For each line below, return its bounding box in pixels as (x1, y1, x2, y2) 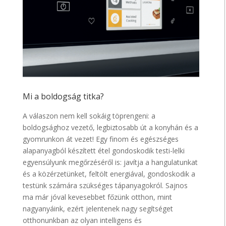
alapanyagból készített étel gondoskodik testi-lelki (23, 146, 185, 156)
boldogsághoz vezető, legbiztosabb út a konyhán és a (23, 123, 199, 133)
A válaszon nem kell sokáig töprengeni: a (23, 111, 156, 121)
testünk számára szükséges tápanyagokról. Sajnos (23, 181, 188, 191)
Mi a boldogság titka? (23, 91, 104, 102)
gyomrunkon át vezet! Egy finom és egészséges (23, 134, 179, 144)
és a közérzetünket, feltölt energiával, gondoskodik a (23, 169, 196, 179)
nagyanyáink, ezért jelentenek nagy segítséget (23, 204, 174, 214)
